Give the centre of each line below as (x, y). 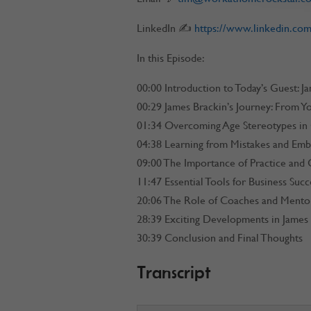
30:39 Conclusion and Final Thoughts (219, 237)
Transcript (174, 272)
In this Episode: (170, 58)
